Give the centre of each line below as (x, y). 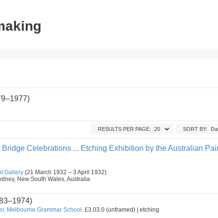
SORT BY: (195, 129)
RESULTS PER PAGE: (124, 129)
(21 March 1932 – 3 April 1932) (65, 172)
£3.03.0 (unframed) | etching (121, 210)
